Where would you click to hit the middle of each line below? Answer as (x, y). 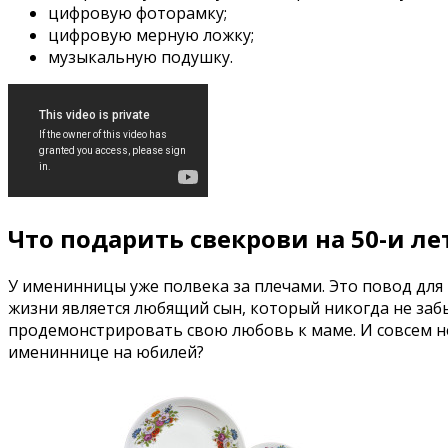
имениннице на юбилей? (106, 352)
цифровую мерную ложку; (151, 35)
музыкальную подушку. (140, 57)
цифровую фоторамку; (137, 13)
